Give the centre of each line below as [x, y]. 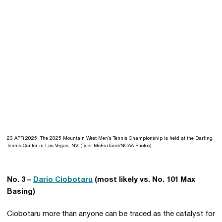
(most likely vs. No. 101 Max [144, 180]
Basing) [21, 192]
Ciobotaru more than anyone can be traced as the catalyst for [111, 214]
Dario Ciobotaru [63, 180]
